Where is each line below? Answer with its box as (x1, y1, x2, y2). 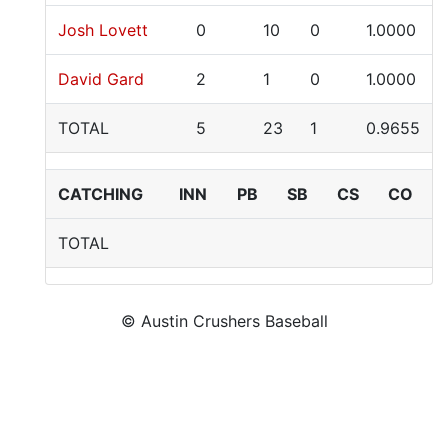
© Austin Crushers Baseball (120, 311, 328, 331)
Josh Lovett (58, 20, 148, 40)
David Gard (58, 69, 144, 89)
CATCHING (58, 184, 143, 204)
